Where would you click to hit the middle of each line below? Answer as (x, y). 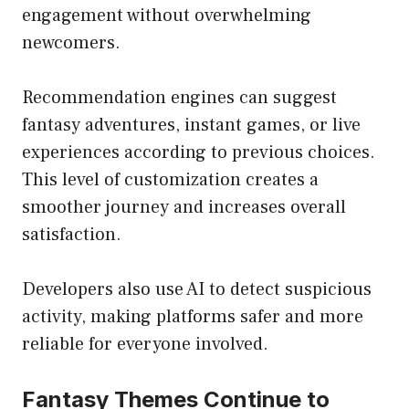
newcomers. (71, 43)
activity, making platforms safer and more (193, 317)
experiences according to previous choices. (199, 153)
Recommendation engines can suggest (179, 98)
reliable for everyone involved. (145, 345)
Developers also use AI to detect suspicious (197, 290)
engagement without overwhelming (167, 16)
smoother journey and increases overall (184, 208)
